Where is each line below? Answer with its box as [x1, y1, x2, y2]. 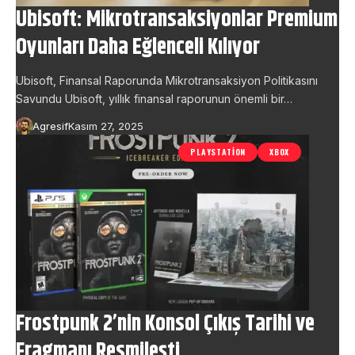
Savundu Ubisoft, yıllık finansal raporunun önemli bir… [16, 92, 292, 106]
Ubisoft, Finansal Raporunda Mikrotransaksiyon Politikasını [16, 74, 318, 88]
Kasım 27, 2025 [67, 120, 143, 133]
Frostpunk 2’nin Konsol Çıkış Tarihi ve [16, 307, 315, 342]
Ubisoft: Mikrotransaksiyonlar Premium [16, 3, 338, 37]
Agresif [32, 120, 68, 133]
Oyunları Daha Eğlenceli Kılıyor [16, 31, 260, 65]
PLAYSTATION [190, 146, 246, 158]
